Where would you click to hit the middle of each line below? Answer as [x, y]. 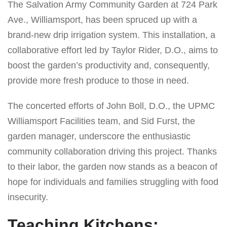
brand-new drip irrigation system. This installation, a [111, 35]
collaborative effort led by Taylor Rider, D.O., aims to [113, 50]
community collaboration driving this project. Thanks [112, 151]
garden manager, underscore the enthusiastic [99, 136]
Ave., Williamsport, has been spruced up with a [102, 20]
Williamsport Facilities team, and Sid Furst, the [101, 121]
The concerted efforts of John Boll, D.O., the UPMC [111, 106]
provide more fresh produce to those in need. [98, 80]
